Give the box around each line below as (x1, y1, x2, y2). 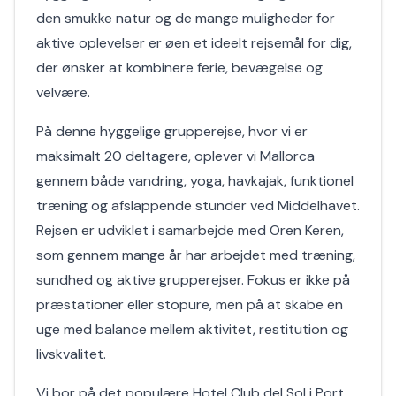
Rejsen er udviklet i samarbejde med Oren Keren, (36, 221, 344, 240)
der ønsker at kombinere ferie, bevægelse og (36, 58, 323, 77)
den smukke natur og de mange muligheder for (36, 9, 335, 27)
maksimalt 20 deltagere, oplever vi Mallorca (36, 147, 315, 165)
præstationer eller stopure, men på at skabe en (36, 295, 343, 314)
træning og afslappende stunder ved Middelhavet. (36, 196, 360, 215)
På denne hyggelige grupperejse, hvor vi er (36, 122, 308, 141)
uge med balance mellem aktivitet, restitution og (36, 320, 348, 339)
